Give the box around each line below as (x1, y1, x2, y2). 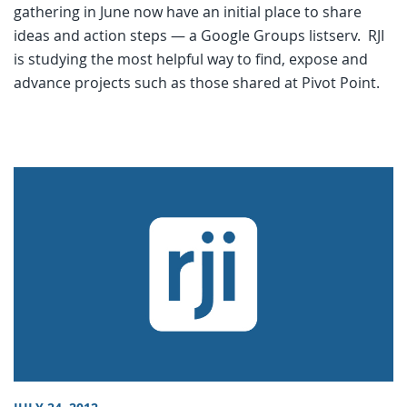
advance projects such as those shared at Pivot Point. (14, 73, 380, 94)
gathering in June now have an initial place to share (14, 2, 362, 23)
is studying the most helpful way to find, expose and (14, 49, 368, 70)
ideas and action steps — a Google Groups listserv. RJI (14, 25, 384, 46)
